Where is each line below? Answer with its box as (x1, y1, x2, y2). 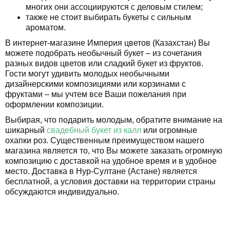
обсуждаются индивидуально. (5, 187, 119, 196)
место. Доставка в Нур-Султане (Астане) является (5, 166, 197, 176)
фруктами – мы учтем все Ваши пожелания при (5, 89, 186, 99)
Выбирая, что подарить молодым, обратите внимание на (5, 115, 222, 124)
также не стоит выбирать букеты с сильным (26, 12, 191, 22)
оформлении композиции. (5, 100, 104, 109)
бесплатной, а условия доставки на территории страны (5, 177, 216, 186)
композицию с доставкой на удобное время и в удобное (5, 156, 217, 165)
